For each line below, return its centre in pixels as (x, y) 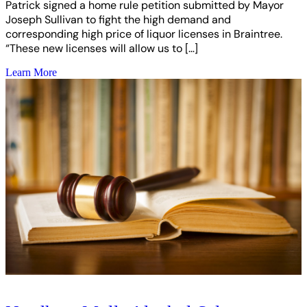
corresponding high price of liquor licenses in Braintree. (144, 34)
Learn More (31, 72)
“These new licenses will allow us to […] (102, 48)
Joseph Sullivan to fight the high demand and (118, 19)
